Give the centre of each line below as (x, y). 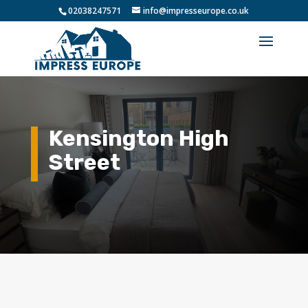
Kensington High (139, 138)
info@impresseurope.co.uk (196, 11)
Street (84, 162)
